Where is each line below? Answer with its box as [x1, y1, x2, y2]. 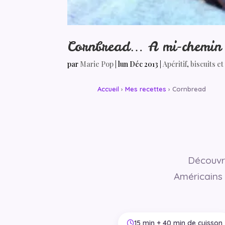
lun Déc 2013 [118, 59, 159, 69]
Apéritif [163, 59, 187, 69]
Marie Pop [80, 59, 114, 69]
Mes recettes [125, 84, 166, 93]
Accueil [97, 84, 119, 93]
